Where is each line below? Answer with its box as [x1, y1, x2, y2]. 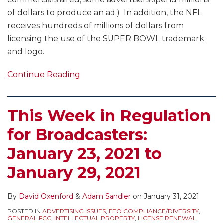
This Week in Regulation [7, 106, 211, 126]
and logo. [7, 47, 44, 57]
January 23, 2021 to [7, 144, 162, 164]
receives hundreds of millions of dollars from [7, 21, 184, 31]
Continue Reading [7, 70, 80, 80]
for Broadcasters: [7, 125, 147, 145]
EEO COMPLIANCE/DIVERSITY [109, 207, 199, 215]
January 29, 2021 [7, 163, 141, 183]
